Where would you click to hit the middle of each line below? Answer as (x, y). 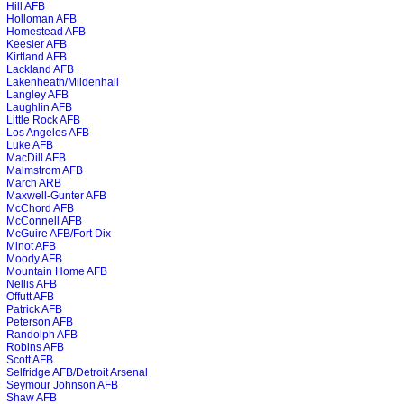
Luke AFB (30, 145)
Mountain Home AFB (57, 271)
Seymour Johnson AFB (62, 385)
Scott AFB (30, 360)
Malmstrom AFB (45, 170)
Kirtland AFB (37, 57)
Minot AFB (31, 246)
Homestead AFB (46, 32)
